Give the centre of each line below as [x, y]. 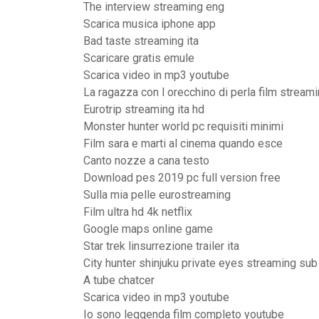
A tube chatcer [119, 280]
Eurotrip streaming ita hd [144, 109]
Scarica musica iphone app [150, 24]
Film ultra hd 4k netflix [138, 212]
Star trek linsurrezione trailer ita [161, 246]
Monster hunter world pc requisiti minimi [183, 126]
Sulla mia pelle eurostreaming [157, 195]
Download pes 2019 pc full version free [182, 178]
